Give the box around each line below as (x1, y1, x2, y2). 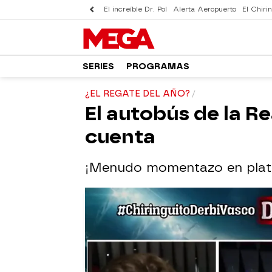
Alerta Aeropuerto (173, 5, 236, 13)
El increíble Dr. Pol (104, 5, 167, 13)
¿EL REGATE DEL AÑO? (85, 89, 190, 99)
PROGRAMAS (126, 61, 189, 72)
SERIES (83, 61, 114, 72)
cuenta (85, 125, 155, 148)
